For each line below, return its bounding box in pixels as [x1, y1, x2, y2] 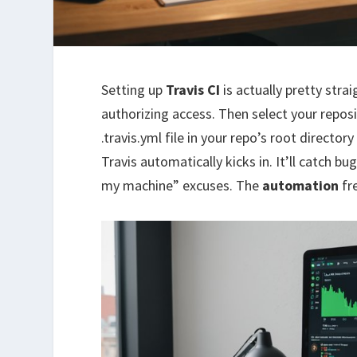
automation [262, 175, 339, 194]
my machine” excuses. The [101, 175, 263, 194]
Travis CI [166, 80, 221, 99]
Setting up [101, 80, 167, 99]
